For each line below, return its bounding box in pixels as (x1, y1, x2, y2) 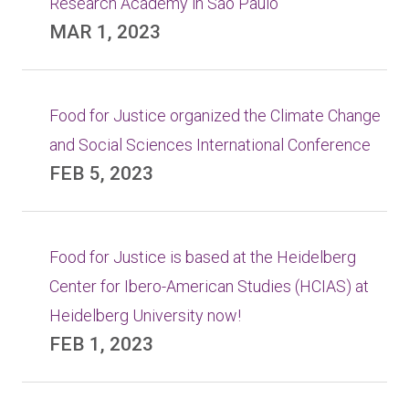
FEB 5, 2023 (49, 163, 153, 184)
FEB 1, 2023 (49, 333, 153, 355)
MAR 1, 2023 (49, 21, 161, 43)
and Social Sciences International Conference (49, 135, 371, 154)
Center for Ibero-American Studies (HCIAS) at (49, 277, 369, 296)
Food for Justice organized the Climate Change (49, 106, 381, 125)
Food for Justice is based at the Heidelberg (49, 247, 356, 267)
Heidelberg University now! (49, 306, 241, 325)
